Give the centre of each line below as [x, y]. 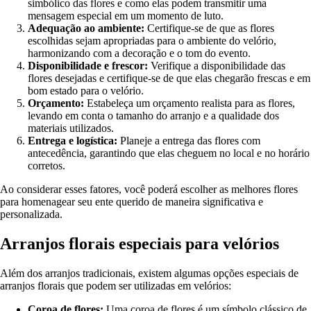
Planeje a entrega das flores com [189, 141]
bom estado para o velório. [86, 91]
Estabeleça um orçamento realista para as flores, [190, 103]
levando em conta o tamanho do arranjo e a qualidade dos [153, 116]
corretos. [47, 166]
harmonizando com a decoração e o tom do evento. [139, 53]
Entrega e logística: [73, 141]
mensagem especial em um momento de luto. [126, 16]
